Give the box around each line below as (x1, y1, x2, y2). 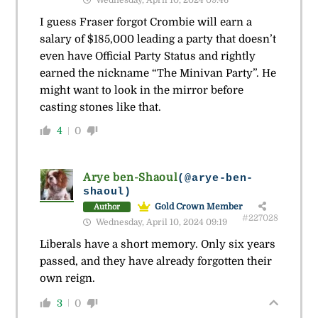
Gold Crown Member (154, 202, 243, 212)
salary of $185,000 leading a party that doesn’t (39, 33, 276, 46)
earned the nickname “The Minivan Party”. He (39, 67, 276, 80)
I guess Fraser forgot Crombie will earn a (39, 16, 252, 29)
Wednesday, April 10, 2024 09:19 (93, 217, 227, 228)
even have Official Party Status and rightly (39, 50, 256, 63)
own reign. (39, 272, 95, 285)
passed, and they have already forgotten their (39, 255, 272, 268)
